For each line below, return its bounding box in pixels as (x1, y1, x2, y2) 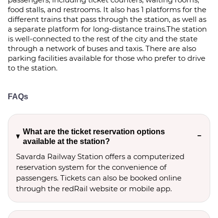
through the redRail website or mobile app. (16, 184, 172, 193)
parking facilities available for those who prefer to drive (8, 54, 205, 63)
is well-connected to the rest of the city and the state (8, 34, 198, 43)
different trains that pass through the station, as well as (8, 15, 206, 24)
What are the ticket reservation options (23, 127, 165, 136)
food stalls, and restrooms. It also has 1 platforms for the (8, 5, 206, 14)
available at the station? (23, 137, 110, 145)
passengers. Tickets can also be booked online (16, 173, 182, 182)
